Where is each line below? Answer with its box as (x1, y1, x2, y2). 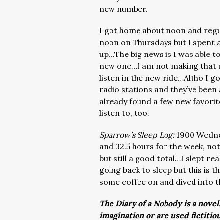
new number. (99, 4, 148, 14)
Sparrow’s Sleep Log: (99, 130, 176, 139)
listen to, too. (99, 108, 151, 118)
